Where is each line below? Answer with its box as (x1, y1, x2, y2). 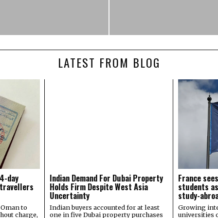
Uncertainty (49, 189, 90, 201)
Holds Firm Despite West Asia (49, 180, 148, 193)
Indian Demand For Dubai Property (49, 171, 163, 184)
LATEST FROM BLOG (58, 54, 160, 72)
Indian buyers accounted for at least (49, 203, 160, 211)
